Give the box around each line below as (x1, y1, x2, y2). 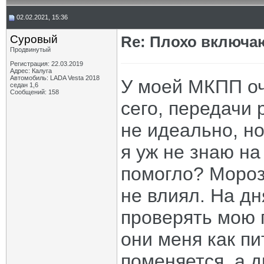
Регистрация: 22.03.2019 (10, 60, 83, 67)
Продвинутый (10, 46, 51, 53)
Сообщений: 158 (10, 88, 59, 95)
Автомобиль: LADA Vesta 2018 (10, 74, 100, 81)
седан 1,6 (10, 81, 38, 88)
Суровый (10, 33, 58, 45)
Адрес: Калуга (10, 67, 52, 74)
